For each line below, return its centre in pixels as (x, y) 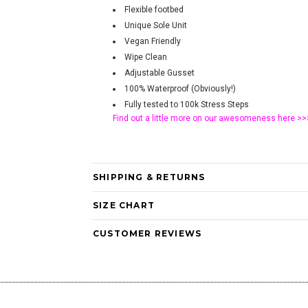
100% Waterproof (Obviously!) (180, 89)
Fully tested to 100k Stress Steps (187, 105)
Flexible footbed (154, 10)
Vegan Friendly (153, 42)
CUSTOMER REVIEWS (147, 234)
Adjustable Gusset (159, 73)
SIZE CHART (124, 206)
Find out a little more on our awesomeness (195, 119)
